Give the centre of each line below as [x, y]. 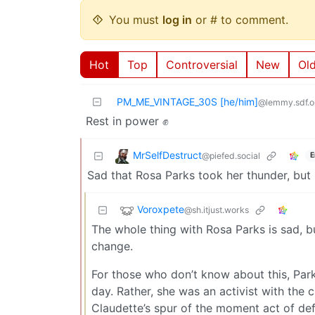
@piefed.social [231, 155]
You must [136, 19]
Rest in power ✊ [127, 121]
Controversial [202, 64]
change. [112, 246]
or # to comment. [240, 19]
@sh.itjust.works [217, 210]
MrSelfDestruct [167, 155]
